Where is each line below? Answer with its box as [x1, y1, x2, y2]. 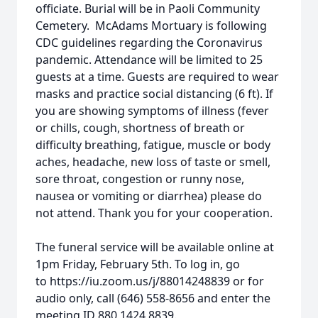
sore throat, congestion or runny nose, [35, 171, 244, 187]
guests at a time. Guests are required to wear [35, 69, 279, 84]
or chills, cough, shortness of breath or [35, 120, 245, 136]
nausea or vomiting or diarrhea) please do [35, 188, 262, 204]
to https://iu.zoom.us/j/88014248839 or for [35, 273, 264, 289]
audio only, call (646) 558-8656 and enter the [35, 290, 270, 306]
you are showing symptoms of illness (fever [35, 103, 269, 119]
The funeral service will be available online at [35, 239, 274, 255]
